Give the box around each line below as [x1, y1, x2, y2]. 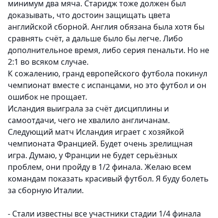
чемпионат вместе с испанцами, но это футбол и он [8, 80, 206, 91]
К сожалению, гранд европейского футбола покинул [8, 68, 207, 79]
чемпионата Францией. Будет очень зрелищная [8, 138, 193, 149]
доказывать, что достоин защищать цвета [8, 10, 170, 21]
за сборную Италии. [8, 185, 84, 196]
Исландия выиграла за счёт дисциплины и [8, 103, 169, 114]
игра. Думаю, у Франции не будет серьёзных [8, 150, 177, 161]
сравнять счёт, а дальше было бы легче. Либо [8, 33, 183, 44]
